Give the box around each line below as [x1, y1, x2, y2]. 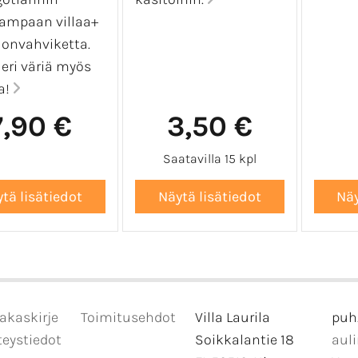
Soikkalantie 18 [194, 331, 294, 348]
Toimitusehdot [80, 308, 176, 326]
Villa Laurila [194, 308, 270, 326]
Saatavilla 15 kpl [162, 150, 257, 166]
